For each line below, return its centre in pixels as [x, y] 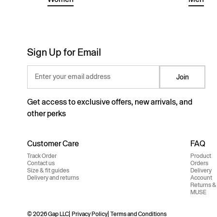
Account [201, 178]
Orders [200, 163]
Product [201, 156]
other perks [46, 113]
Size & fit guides [48, 170]
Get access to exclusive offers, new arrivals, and [110, 102]
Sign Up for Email [64, 52]
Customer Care [53, 143]
